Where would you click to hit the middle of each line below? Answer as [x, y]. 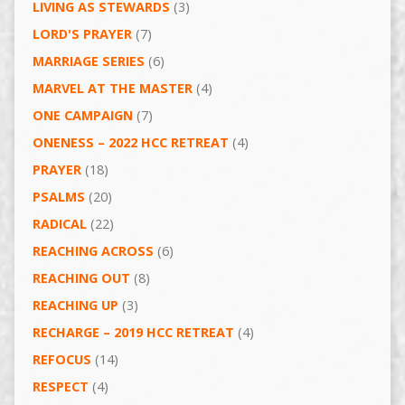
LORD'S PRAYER [82, 34]
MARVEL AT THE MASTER [112, 89]
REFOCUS [61, 360]
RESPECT [60, 387]
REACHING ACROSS [93, 251]
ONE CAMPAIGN [82, 116]
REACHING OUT [81, 278]
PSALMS [58, 197]
